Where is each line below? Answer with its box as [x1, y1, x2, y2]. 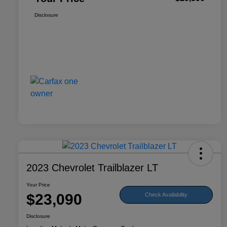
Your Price [26, 182, 50, 188]
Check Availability [145, 191, 187, 198]
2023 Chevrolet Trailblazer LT [26, 162, 158, 174]
